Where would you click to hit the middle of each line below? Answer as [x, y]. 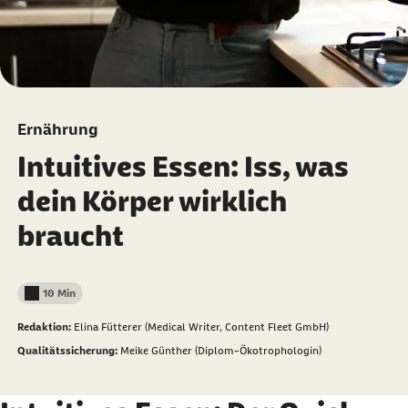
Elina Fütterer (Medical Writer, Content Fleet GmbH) [201, 327]
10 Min [59, 293]
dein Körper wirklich [152, 201]
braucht [70, 236]
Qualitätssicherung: [68, 351]
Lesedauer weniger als [79, 300]
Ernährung [57, 129]
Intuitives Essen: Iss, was [183, 167]
